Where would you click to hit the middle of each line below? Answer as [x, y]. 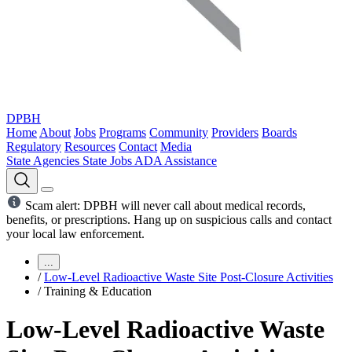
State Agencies [44, 161]
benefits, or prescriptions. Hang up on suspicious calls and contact [169, 220]
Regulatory [34, 147]
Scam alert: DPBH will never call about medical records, [164, 205]
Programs [123, 132]
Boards [279, 132]
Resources [90, 147]
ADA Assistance [176, 161]
